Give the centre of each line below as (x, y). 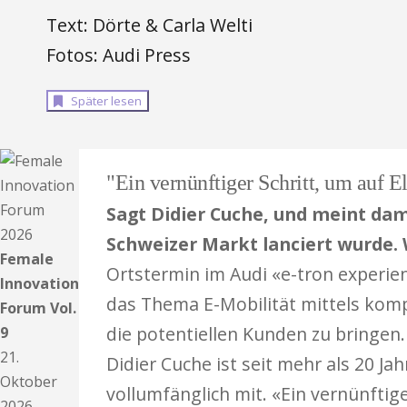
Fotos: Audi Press (118, 55)
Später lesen (103, 101)
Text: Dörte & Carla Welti (149, 25)
